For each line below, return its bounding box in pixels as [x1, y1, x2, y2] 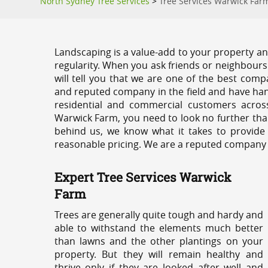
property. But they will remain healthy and [54, 248, 263, 261]
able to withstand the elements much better [54, 221, 263, 234]
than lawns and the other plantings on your [54, 234, 263, 248]
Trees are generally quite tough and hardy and [54, 208, 263, 221]
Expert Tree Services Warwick [54, 169, 232, 185]
